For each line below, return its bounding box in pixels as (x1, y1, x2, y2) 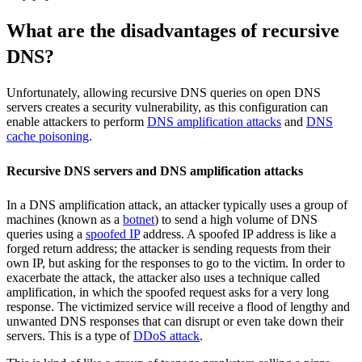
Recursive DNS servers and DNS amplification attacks (6, 163, 303, 178)
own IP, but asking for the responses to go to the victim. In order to (6, 255, 345, 270)
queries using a (6, 226, 86, 241)
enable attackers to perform (6, 115, 147, 129)
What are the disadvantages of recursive (6, 20, 339, 42)
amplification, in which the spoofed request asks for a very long (6, 284, 329, 299)
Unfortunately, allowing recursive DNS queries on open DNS (6, 86, 321, 100)
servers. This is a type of (6, 328, 133, 343)
